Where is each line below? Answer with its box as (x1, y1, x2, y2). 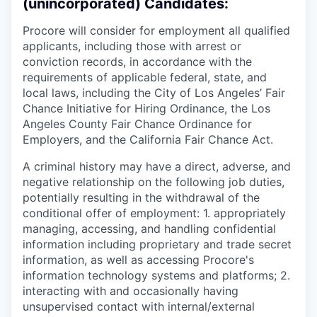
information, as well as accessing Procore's (23, 252, 254, 267)
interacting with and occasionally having (23, 283, 238, 298)
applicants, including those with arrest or (23, 38, 241, 53)
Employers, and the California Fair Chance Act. (23, 132, 273, 146)
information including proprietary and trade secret (23, 236, 292, 251)
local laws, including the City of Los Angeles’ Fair (23, 85, 285, 100)
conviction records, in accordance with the (23, 54, 252, 69)
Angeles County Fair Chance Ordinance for (23, 116, 252, 131)
